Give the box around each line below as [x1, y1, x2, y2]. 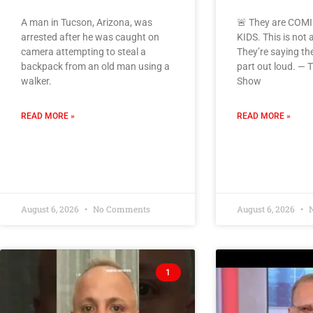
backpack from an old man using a [21, 60, 170, 72]
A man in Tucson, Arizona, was [21, 16, 152, 28]
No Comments [91, 203, 150, 214]
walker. [21, 75, 52, 87]
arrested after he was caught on [21, 31, 159, 43]
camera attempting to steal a [21, 45, 146, 57]
